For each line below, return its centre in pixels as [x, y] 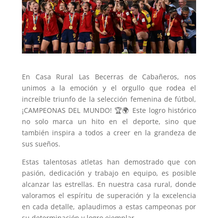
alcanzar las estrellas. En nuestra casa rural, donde [109, 184]
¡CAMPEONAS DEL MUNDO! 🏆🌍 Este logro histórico [109, 110]
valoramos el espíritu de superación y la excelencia [109, 195]
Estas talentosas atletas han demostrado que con [109, 162]
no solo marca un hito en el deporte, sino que [109, 121]
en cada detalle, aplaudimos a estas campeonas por [109, 206]
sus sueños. [41, 144]
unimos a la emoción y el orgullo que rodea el [109, 88]
